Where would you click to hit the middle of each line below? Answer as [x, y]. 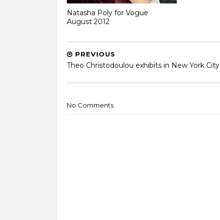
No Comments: [91, 105]
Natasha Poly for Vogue [107, 13]
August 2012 [88, 21]
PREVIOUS [94, 54]
